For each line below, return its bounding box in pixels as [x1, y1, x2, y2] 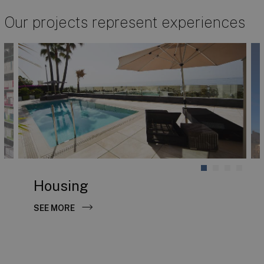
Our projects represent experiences [4, 12, 245, 31]
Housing [33, 177, 88, 194]
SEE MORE [33, 203, 75, 213]
